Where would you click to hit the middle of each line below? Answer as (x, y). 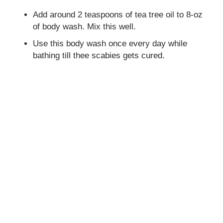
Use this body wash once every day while (110, 44)
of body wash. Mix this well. (85, 27)
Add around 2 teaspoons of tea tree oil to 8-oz (118, 15)
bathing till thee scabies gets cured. (99, 56)
